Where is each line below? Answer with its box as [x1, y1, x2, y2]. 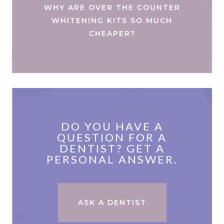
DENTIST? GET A [59, 141, 165, 155]
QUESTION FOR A [57, 130, 167, 144]
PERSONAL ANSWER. [46, 152, 178, 166]
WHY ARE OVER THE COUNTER [43, 2, 180, 12]
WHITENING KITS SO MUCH [51, 15, 172, 25]
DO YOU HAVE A [60, 119, 163, 133]
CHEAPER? [88, 28, 135, 38]
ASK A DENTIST [77, 197, 146, 207]
